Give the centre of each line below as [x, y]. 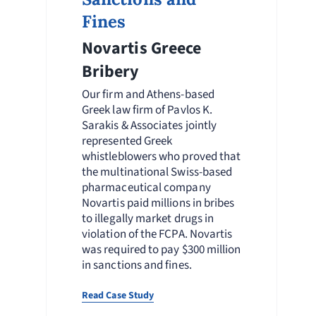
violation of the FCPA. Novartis [157, 234]
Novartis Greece [141, 48]
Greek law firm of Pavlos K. [147, 110]
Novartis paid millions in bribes [158, 203]
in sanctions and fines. [136, 265]
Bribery [110, 71]
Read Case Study [118, 295]
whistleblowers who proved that [161, 156]
